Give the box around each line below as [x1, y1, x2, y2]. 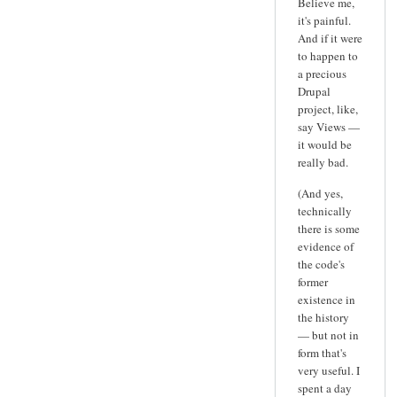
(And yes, [298, 185, 343, 202]
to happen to [298, 47, 358, 64]
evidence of [298, 238, 354, 255]
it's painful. [298, 12, 351, 28]
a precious [298, 65, 346, 82]
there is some [298, 221, 360, 237]
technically [298, 203, 352, 220]
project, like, [298, 100, 358, 117]
